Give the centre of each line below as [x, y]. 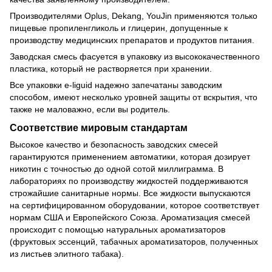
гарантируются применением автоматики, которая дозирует [130, 157]
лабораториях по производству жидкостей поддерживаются [129, 181]
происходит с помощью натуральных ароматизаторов [117, 230]
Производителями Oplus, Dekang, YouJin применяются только [134, 15]
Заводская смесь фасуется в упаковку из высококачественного [135, 56]
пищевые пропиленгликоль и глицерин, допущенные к [119, 28]
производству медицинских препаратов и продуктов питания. [132, 40]
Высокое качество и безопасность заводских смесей [114, 145]
